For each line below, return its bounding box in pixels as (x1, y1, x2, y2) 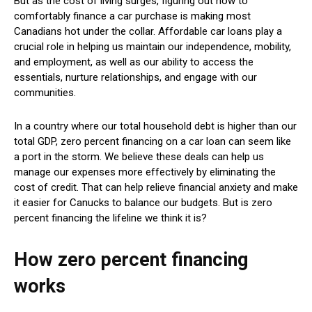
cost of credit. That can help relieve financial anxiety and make (14, 180, 298, 194)
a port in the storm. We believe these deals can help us (14, 150, 264, 163)
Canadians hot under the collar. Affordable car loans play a (14, 24, 282, 38)
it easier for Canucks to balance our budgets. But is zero (14, 196, 272, 209)
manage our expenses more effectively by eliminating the (14, 165, 276, 178)
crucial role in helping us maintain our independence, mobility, (14, 40, 291, 53)
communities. (14, 86, 79, 99)
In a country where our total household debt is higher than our (14, 119, 297, 132)
